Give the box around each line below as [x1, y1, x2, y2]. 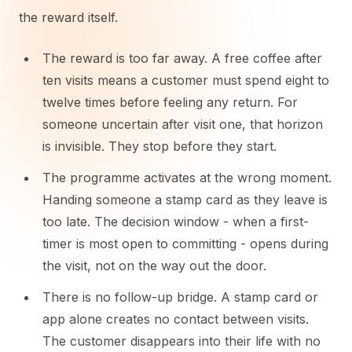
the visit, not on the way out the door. [42, 258, 266, 273]
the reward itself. [19, 9, 118, 25]
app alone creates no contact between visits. [42, 311, 309, 327]
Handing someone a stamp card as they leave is [42, 192, 328, 207]
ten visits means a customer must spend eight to [42, 72, 329, 88]
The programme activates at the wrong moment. [42, 170, 332, 185]
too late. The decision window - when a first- [42, 214, 309, 229]
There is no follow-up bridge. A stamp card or [42, 289, 318, 305]
